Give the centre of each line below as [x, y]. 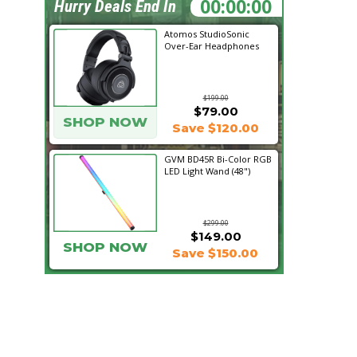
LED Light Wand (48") [207, 171]
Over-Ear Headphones [212, 46]
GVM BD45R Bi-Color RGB [218, 159]
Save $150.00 [215, 253]
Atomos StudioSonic [207, 34]
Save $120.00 [215, 128]
